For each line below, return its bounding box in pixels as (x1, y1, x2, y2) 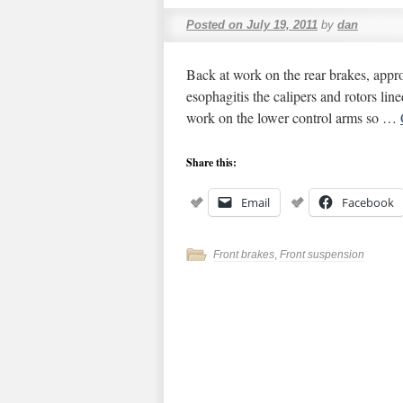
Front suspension (280, 248, 364, 261)
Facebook (342, 194, 394, 210)
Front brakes (213, 248, 274, 261)
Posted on (186, 18, 243, 31)
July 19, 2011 (246, 18, 318, 31)
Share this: (186, 155, 237, 170)
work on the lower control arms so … (186, 108, 400, 127)
